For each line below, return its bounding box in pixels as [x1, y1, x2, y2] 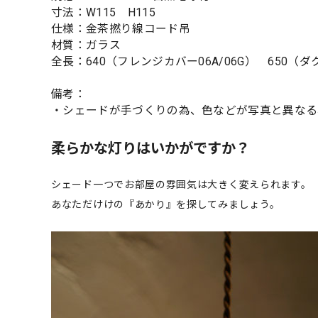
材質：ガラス [51, 38, 121, 52]
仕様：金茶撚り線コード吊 [51, 21, 190, 35]
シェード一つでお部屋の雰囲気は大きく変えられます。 [51, 178, 312, 190]
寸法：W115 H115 [51, 5, 168, 19]
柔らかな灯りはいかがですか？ [51, 139, 250, 157]
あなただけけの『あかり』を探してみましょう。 [51, 198, 280, 210]
